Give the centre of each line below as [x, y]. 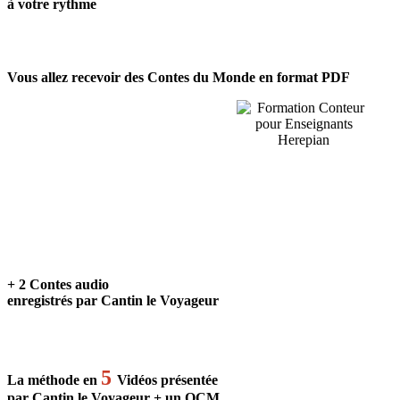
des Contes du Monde [190, 77]
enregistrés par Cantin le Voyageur [113, 300]
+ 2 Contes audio [58, 284]
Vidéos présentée [167, 379]
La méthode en [54, 379]
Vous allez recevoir [66, 77]
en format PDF [304, 77]
